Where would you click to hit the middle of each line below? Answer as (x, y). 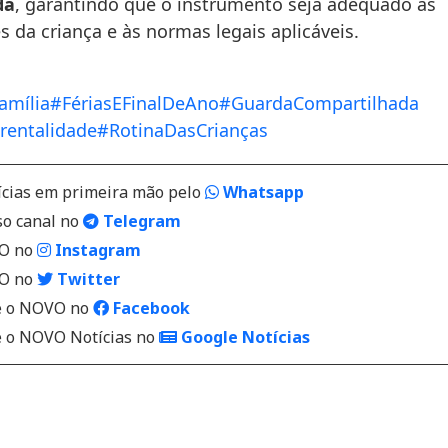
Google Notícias (243, 337)
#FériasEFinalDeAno (134, 103)
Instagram (96, 250)
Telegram (140, 221)
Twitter (86, 279)
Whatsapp (261, 192)
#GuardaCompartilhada (319, 103)
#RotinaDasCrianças (182, 130)
